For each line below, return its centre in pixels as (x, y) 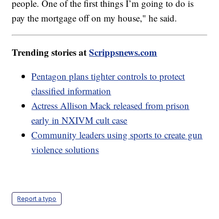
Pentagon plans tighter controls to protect (108, 76)
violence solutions (65, 150)
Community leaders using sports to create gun (117, 135)
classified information (71, 91)
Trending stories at (51, 52)
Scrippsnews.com (123, 52)
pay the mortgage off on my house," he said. (96, 18)
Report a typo (37, 199)
